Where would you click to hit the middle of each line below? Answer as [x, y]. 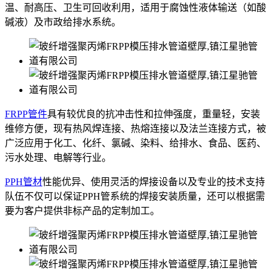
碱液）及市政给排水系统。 [63, 22]
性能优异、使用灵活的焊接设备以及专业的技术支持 [154, 181]
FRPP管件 [26, 114]
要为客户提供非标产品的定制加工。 [82, 211]
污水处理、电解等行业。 [58, 157]
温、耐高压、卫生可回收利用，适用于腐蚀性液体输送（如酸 [135, 7]
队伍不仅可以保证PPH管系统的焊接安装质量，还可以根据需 [135, 196]
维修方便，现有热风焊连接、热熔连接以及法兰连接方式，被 [135, 128]
